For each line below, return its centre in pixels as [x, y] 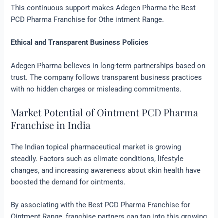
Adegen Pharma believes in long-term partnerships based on [108, 65]
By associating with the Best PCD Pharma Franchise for [101, 205]
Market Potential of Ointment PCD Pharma [105, 112]
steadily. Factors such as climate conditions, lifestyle [97, 159]
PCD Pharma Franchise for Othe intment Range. [88, 20]
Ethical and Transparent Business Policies [80, 43]
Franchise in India [51, 125]
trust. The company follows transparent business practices [107, 77]
